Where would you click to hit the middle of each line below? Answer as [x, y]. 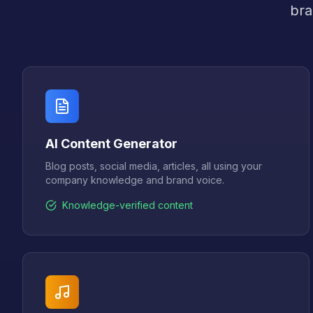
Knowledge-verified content [128, 205]
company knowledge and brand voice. [135, 180]
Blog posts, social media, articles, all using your [154, 166]
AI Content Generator [111, 144]
